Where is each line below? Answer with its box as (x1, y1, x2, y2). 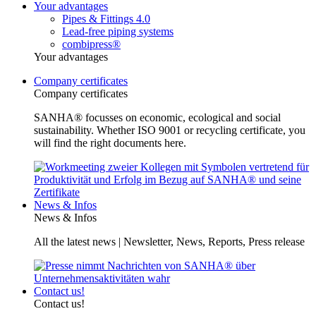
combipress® (62, 38, 121, 51)
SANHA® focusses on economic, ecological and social (34, 111, 281, 124)
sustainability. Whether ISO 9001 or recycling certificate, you (34, 124, 305, 137)
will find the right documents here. (34, 137, 189, 150)
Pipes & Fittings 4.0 (62, 13, 150, 25)
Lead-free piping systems (62, 25, 174, 38)
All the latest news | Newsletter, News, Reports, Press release (34, 236, 305, 248)
